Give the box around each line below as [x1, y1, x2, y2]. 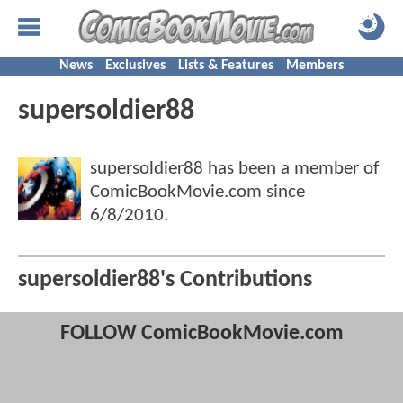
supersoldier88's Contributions [18, 269, 312, 292]
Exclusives [105, 58, 166, 73]
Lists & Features [178, 58, 273, 73]
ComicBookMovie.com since [90, 183, 305, 201]
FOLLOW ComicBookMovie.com [59, 323, 344, 345]
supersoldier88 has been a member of [90, 159, 379, 178]
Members [286, 58, 344, 73]
